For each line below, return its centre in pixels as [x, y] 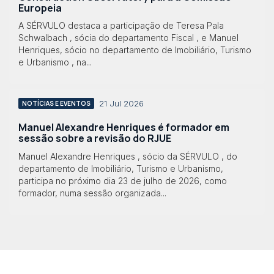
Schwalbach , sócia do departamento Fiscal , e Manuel [128, 38]
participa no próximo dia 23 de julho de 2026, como [123, 180]
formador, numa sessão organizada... [92, 193]
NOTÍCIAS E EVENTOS [56, 104]
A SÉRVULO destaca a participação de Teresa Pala [121, 26]
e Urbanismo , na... [55, 62]
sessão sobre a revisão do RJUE [95, 139]
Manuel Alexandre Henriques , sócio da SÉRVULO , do [128, 156]
